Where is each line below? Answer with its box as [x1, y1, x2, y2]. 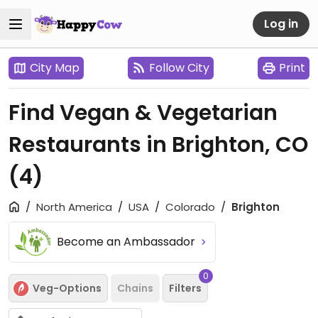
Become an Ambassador [57, 234, 199, 250]
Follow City [149, 60, 209, 76]
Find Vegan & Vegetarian [9, 98, 278, 128]
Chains [117, 280, 153, 295]
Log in [264, 15, 298, 32]
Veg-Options [33, 280, 102, 295]
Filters [169, 280, 202, 295]
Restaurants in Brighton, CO [9, 130, 308, 160]
